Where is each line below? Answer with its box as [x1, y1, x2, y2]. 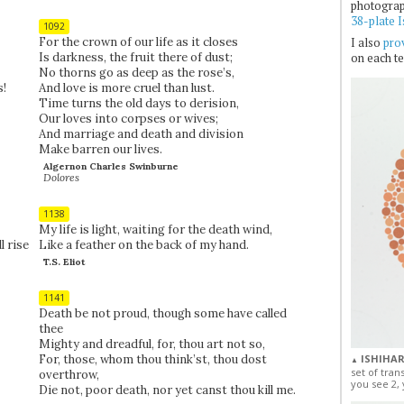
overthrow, [38, 366, 99, 382]
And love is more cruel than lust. [38, 79, 215, 96]
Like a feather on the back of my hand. [38, 236, 249, 252]
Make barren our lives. [38, 141, 162, 157]
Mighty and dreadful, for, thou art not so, [38, 335, 265, 352]
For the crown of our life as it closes [38, 33, 238, 50]
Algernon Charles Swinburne [42, 160, 179, 172]
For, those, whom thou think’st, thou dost [38, 351, 267, 367]
